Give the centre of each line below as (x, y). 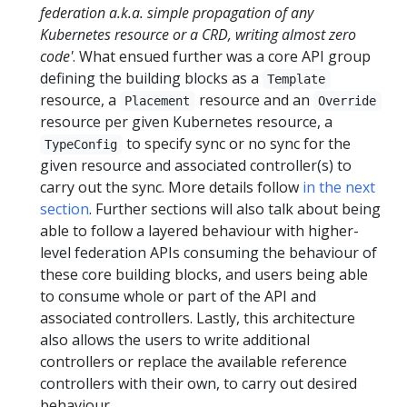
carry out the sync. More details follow (171, 187)
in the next (339, 187)
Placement (158, 101)
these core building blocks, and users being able (204, 274)
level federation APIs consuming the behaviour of (208, 253)
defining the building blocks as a (151, 78)
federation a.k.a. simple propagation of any (177, 13)
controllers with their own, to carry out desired (199, 383)
